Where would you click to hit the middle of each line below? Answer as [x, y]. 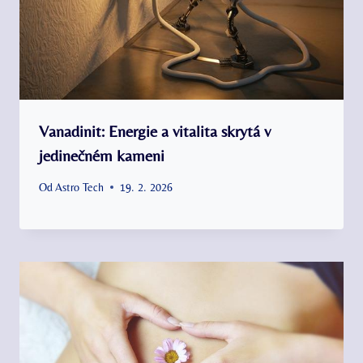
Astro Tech [80, 187]
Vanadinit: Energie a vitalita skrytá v [155, 130]
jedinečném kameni [102, 155]
